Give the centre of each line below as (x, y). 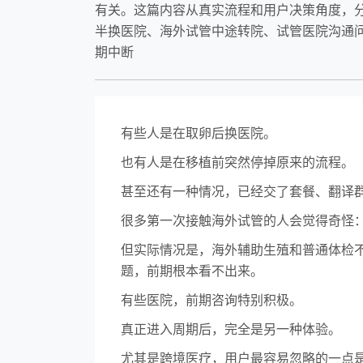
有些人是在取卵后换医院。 (199, 133)
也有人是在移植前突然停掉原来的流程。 (237, 162)
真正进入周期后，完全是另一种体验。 (231, 329)
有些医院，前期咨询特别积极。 (211, 300)
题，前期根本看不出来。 (192, 271)
